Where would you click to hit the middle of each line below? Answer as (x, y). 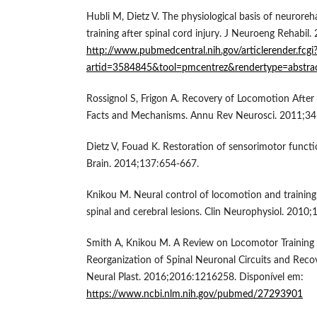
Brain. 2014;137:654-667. (143, 164)
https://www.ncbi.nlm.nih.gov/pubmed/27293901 (195, 295)
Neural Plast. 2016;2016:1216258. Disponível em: (195, 278)
